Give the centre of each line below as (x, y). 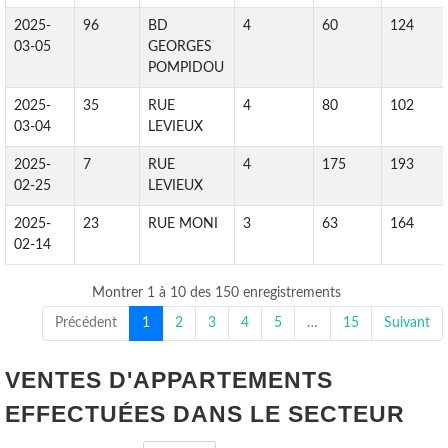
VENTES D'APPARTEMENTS (169, 379)
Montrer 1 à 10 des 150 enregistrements (216, 292)
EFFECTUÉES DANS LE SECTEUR (205, 413)
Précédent (86, 322)
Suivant (407, 322)
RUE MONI (183, 224)
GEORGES (180, 47)
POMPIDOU (186, 68)
